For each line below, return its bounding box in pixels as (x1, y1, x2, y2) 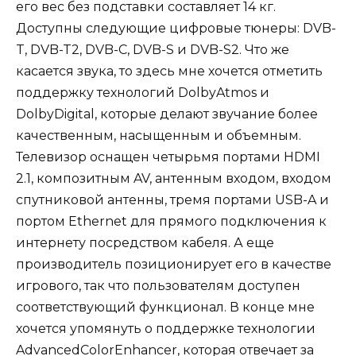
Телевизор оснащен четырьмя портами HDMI (16, 149, 320, 164)
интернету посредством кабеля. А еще (16, 234, 274, 250)
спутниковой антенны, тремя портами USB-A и (16, 192, 329, 207)
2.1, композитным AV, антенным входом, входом (16, 170, 331, 186)
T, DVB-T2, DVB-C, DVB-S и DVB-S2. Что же (16, 41, 289, 57)
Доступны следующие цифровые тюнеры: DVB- (16, 20, 336, 36)
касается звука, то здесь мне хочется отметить (16, 63, 323, 79)
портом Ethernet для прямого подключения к (16, 213, 327, 229)
